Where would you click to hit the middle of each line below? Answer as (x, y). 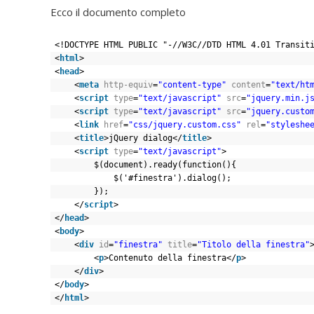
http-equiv (128, 85)
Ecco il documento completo (118, 12)
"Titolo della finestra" (253, 245)
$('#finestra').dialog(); (172, 178)
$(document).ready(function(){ (165, 165)
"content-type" (192, 85)
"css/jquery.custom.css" (185, 125)
